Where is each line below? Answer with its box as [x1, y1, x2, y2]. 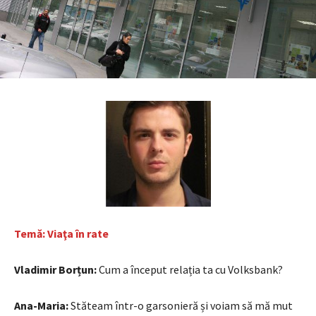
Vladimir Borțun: [14, 262, 99, 276]
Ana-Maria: [14, 298, 71, 312]
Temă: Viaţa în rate [14, 226, 109, 241]
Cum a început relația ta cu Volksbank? [99, 262, 283, 276]
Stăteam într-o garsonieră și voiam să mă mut [71, 298, 293, 312]
